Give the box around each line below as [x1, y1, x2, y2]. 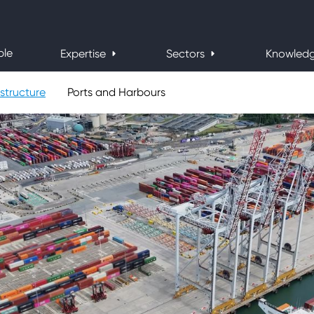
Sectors [166, 46, 208, 60]
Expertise [60, 46, 109, 60]
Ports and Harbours [67, 86, 165, 99]
